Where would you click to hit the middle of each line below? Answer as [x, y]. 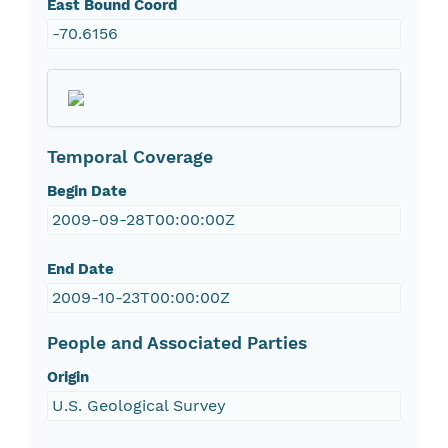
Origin [67, 377]
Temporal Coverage [129, 157]
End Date [80, 269]
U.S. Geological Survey [138, 406]
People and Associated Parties [176, 343]
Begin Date [86, 191]
